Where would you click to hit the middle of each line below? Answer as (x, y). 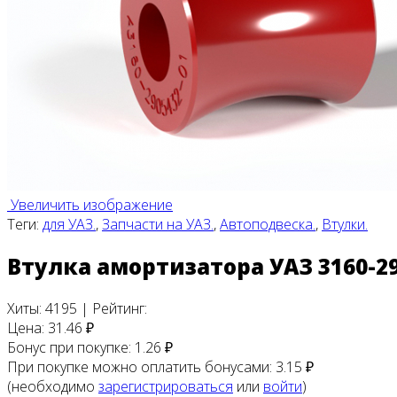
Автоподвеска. (268, 224)
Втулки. (345, 224)
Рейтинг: (120, 308)
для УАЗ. (69, 224)
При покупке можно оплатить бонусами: (141, 366)
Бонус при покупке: (71, 347)
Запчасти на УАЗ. (158, 224)
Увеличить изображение (90, 204)
